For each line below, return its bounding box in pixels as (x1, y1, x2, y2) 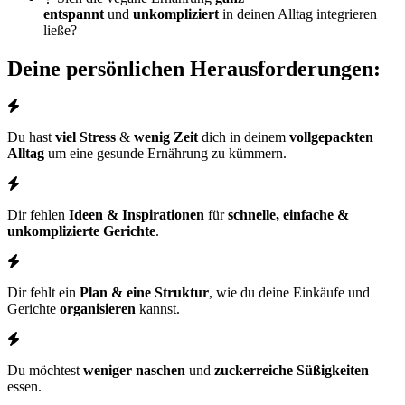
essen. (7, 379, 42, 395)
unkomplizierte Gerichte (7, 223, 155, 240)
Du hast (7, 129, 55, 146)
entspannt (43, 5, 104, 22)
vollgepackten (289, 129, 373, 146)
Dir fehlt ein (7, 285, 80, 301)
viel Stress (55, 129, 116, 146)
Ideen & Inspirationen (69, 207, 204, 223)
